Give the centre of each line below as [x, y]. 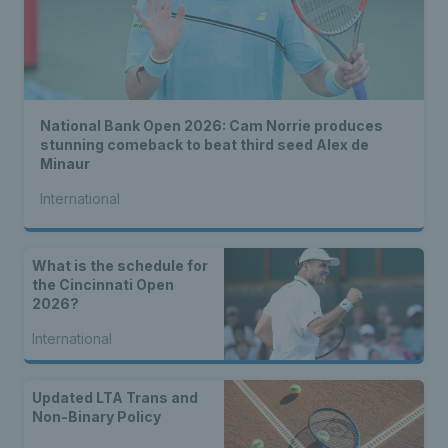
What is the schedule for [120, 265]
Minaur [65, 163]
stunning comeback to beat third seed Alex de [204, 144]
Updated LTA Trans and [115, 398]
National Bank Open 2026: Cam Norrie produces [211, 125]
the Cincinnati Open [103, 284]
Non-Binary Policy [96, 417]
